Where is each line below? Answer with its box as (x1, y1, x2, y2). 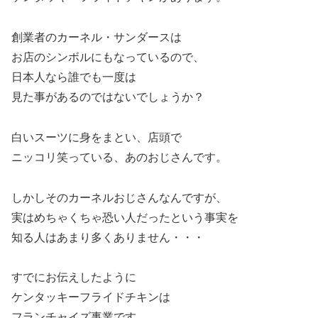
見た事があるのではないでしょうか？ (11, 91, 204, 104)
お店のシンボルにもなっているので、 (11, 51, 204, 64)
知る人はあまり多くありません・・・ (11, 231, 204, 243)
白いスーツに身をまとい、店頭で (11, 131, 182, 143)
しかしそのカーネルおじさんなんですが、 (11, 191, 227, 204)
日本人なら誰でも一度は (11, 71, 136, 84)
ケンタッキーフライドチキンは (11, 291, 170, 304)
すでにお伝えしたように (11, 271, 136, 284)
